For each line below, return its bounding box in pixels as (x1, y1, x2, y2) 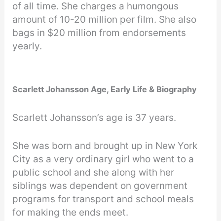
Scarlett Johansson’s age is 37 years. (12, 111, 177, 123)
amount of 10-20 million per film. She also (12, 14, 197, 26)
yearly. (12, 40, 42, 52)
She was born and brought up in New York (12, 140, 198, 151)
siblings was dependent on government (12, 180, 188, 191)
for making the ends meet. (12, 206, 129, 218)
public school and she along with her (12, 166, 175, 178)
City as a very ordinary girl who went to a (12, 153, 194, 165)
